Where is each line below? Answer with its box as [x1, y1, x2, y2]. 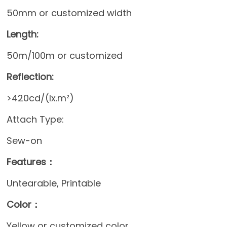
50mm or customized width [7, 6, 132, 19]
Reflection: [7, 70, 54, 83]
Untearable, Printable [7, 176, 101, 190]
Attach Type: [7, 112, 64, 126]
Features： [7, 155, 56, 168]
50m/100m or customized [7, 49, 123, 62]
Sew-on [7, 134, 43, 147]
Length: [7, 27, 39, 41]
